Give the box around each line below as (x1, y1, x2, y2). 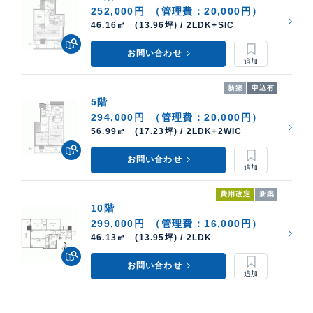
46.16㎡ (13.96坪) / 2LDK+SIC (91, 20, 235, 31)
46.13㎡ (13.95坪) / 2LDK (91, 233, 212, 243)
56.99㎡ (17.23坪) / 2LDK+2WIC (91, 126, 242, 137)
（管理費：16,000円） (150, 218, 263, 230)
